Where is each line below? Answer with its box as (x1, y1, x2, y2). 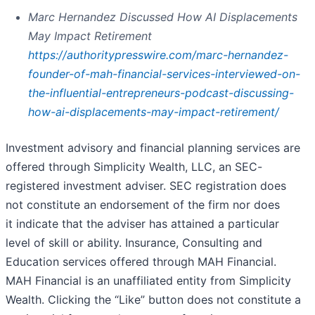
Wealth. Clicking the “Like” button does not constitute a (6, 292, 301, 307)
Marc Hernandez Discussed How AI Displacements (28, 10, 297, 25)
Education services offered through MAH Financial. (6, 255, 276, 269)
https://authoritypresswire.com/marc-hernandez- (28, 48, 288, 63)
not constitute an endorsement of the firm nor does (6, 198, 280, 212)
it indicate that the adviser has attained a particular (6, 217, 279, 231)
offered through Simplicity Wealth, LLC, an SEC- (6, 160, 262, 174)
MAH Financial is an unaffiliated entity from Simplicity (6, 274, 291, 288)
